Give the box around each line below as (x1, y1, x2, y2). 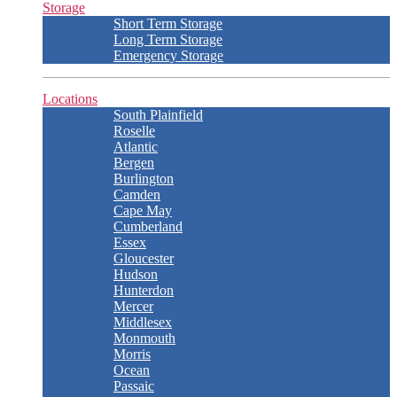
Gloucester (113, 251, 174, 266)
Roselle (113, 123, 155, 138)
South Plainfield (113, 107, 203, 122)
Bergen (113, 155, 154, 170)
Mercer (113, 299, 153, 314)
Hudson (113, 267, 158, 282)
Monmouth (113, 331, 175, 346)
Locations (43, 91, 97, 106)
